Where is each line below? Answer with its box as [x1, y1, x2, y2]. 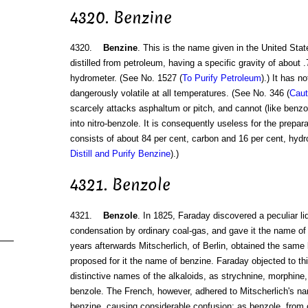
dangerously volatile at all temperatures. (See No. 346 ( [69, 88, 289, 99]
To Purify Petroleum [181, 73, 261, 84]
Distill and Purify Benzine [69, 148, 170, 159]
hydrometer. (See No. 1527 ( [69, 73, 182, 84]
